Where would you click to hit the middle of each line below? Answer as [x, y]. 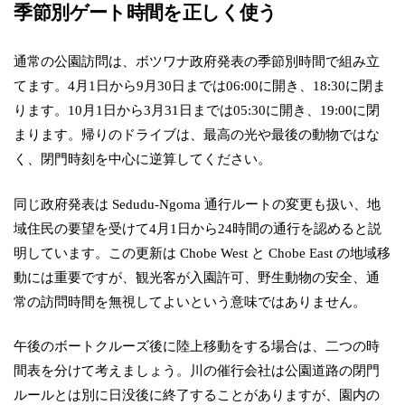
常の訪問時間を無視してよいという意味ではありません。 [190, 301]
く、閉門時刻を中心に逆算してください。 [143, 159]
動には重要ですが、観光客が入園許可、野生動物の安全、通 [197, 277]
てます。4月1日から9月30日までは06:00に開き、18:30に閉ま [200, 86]
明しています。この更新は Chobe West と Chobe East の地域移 [202, 252]
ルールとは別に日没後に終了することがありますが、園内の [197, 395]
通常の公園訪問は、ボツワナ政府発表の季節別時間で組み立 [197, 61]
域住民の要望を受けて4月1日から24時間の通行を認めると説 [198, 228]
